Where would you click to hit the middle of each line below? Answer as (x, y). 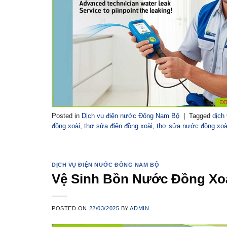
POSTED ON (70, 208)
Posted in (67, 116)
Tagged (201, 116)
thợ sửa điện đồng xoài (118, 126)
